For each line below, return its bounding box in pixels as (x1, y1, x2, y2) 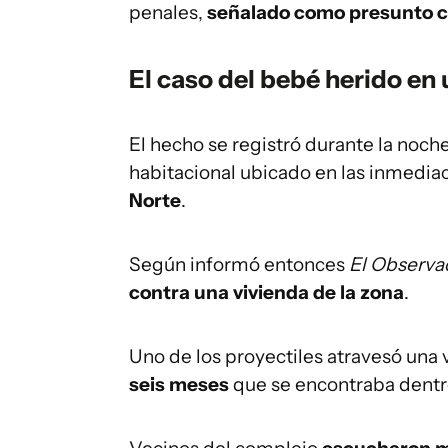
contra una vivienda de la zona (129, 281, 404, 304)
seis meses (129, 373, 233, 396)
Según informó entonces (129, 253, 349, 276)
